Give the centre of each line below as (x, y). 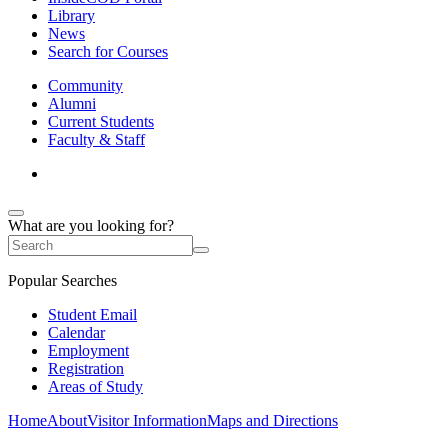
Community (85, 85)
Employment (88, 350)
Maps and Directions (272, 420)
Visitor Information (147, 420)
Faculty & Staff (96, 139)
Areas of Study (95, 386)
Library (71, 15)
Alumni (72, 103)
